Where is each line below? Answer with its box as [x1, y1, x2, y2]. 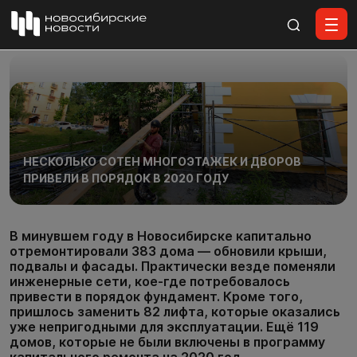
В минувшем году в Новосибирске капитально [10, 227, 312, 244]
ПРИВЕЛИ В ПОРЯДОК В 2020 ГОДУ [22, 171, 229, 186]
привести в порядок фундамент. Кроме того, [10, 288, 303, 304]
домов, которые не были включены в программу [10, 333, 325, 350]
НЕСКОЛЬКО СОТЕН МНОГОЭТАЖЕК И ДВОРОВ [22, 155, 301, 169]
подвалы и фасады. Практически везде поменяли [10, 257, 335, 274]
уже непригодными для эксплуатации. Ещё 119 [10, 318, 319, 335]
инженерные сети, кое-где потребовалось [10, 273, 290, 289]
